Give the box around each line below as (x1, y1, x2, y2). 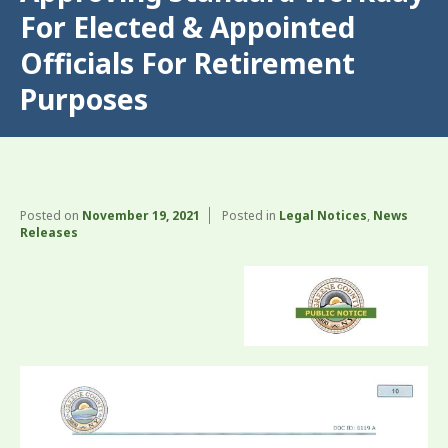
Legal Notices (279, 207, 367, 224)
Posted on (20, 207, 82, 224)
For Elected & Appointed (20, 8, 355, 46)
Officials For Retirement (20, 44, 355, 82)
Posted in (222, 207, 279, 224)
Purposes (20, 80, 148, 118)
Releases (20, 224, 78, 241)
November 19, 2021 (82, 207, 200, 224)
